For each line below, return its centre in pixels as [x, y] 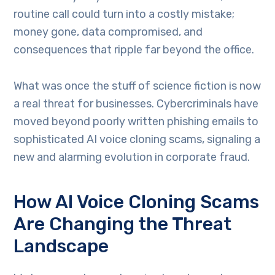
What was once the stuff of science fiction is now [137, 86]
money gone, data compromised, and [108, 32]
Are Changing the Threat [123, 224]
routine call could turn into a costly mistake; [124, 14]
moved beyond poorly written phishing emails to [136, 121]
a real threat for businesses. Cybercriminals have [136, 103]
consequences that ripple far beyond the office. [135, 49]
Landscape [61, 246]
